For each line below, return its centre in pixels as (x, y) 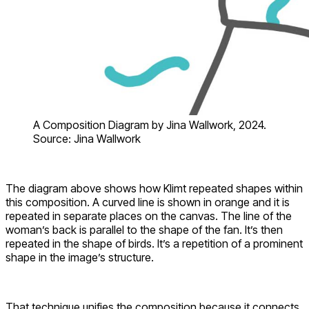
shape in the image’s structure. (80, 257)
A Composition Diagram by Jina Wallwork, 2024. (150, 124)
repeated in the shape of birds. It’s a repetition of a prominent (154, 243)
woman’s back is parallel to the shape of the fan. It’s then (144, 229)
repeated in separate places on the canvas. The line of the (149, 216)
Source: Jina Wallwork (87, 138)
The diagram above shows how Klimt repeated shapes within (154, 188)
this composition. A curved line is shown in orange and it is (148, 202)
